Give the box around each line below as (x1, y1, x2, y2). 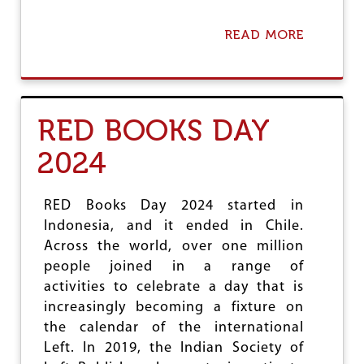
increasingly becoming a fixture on (44, 300, 304, 315)
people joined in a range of (44, 259, 304, 275)
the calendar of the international (44, 320, 304, 336)
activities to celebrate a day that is (44, 279, 304, 295)
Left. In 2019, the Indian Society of (44, 340, 304, 356)
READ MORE (224, 27, 304, 42)
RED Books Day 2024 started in (44, 198, 304, 214)
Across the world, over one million (44, 239, 304, 254)
